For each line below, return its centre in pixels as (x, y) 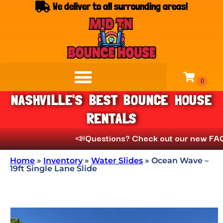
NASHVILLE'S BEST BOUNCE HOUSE (111, 100)
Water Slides (117, 161)
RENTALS (111, 118)
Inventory (63, 161)
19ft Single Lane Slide (54, 168)
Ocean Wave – (180, 161)
